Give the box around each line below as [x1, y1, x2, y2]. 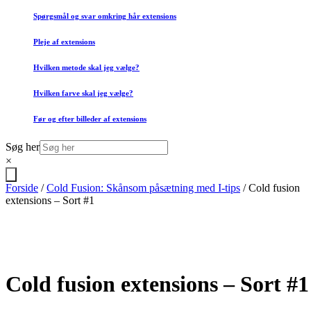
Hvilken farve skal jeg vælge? [33, 88, 133, 97]
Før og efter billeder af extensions [33, 114, 146, 123]
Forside [6, 181, 38, 194]
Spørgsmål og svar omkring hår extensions [33, 11, 176, 20]
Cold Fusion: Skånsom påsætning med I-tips [47, 181, 240, 194]
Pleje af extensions [33, 37, 95, 46]
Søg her [6, 140, 40, 153]
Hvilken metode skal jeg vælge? [33, 62, 140, 72]
